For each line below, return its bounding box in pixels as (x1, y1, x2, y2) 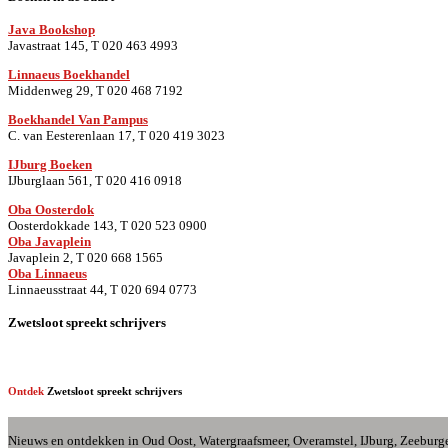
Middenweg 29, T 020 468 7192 (8, 82, 183, 98)
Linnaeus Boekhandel (8, 66, 130, 82)
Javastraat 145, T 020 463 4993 (8, 37, 178, 53)
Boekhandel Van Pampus (8, 111, 148, 127)
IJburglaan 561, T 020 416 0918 (8, 172, 182, 188)
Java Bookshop (8, 21, 95, 37)
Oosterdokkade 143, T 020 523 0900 (8, 217, 207, 233)
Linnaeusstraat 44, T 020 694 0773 (8, 281, 197, 297)
